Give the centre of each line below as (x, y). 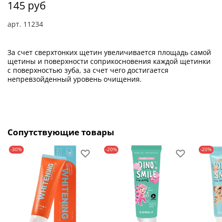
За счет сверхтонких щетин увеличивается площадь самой (109, 52)
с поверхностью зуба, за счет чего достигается (88, 70)
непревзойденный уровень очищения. (75, 79)
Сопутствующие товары (61, 132)
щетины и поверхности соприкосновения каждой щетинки (109, 61)
